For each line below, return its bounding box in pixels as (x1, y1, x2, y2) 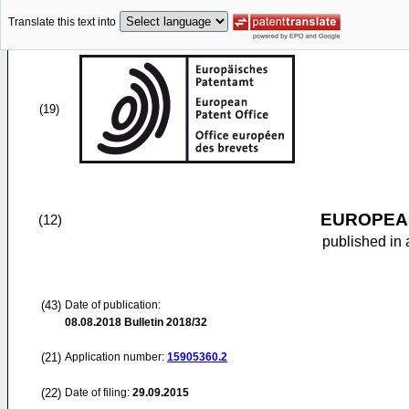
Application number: (65, 351, 167, 363)
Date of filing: (65, 386, 130, 399)
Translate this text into (8, 16, 116, 29)
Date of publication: (65, 299, 161, 311)
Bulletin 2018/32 (121, 316, 207, 329)
